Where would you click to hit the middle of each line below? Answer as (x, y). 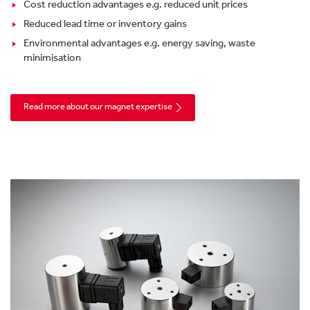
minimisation (53, 58)
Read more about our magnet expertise (98, 107)
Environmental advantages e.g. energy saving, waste (139, 43)
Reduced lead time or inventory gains (105, 24)
